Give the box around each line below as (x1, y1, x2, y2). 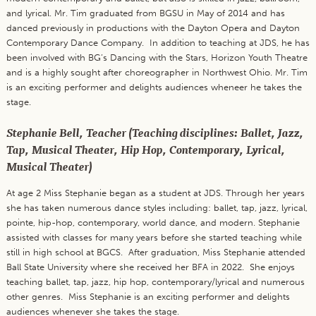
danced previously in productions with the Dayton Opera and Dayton (6, 23, 300, 34)
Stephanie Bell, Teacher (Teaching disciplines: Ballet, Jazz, (6, 122, 304, 141)
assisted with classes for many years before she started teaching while (6, 231, 302, 243)
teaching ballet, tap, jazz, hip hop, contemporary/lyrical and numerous (6, 276, 305, 287)
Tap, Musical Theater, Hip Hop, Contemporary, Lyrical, (6, 139, 286, 158)
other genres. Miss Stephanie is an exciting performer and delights (6, 291, 290, 302)
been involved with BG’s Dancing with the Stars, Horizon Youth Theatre (6, 52, 308, 63)
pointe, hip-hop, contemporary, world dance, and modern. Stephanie (6, 217, 300, 228)
